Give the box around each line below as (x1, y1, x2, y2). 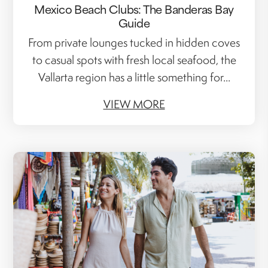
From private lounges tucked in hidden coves (28, 35, 240, 51)
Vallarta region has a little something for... (38, 69, 230, 86)
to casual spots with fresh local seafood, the (32, 52, 236, 68)
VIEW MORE (103, 97, 165, 112)
